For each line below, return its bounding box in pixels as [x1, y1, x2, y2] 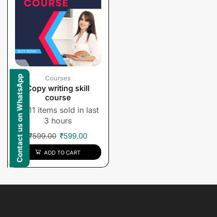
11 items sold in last [26, 105, 99, 115]
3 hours [44, 115, 72, 125]
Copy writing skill [26, 83, 90, 93]
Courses [45, 74, 71, 82]
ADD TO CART [44, 149, 81, 156]
